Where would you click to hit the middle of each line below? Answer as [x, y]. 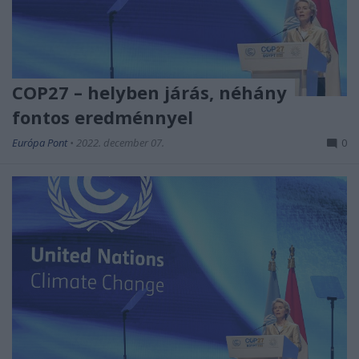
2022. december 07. [120, 142]
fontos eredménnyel [103, 117]
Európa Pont [41, 142]
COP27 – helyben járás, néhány [149, 92]
